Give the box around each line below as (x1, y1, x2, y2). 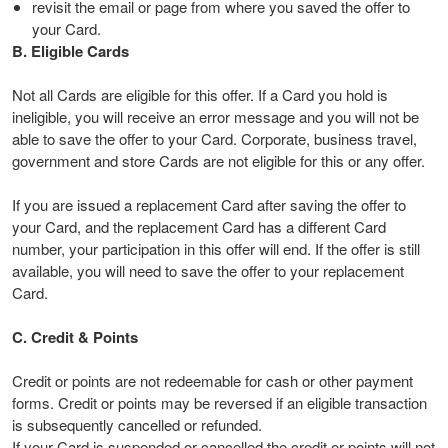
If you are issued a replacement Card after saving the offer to (12, 194, 406, 215)
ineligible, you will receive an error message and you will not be (12, 106, 419, 127)
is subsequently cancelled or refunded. (12, 414, 262, 435)
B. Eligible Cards (12, 40, 129, 62)
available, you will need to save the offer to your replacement (12, 260, 404, 281)
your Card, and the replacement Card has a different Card (12, 216, 386, 237)
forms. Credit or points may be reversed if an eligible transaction (12, 392, 427, 413)
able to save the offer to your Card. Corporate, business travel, (12, 128, 417, 149)
